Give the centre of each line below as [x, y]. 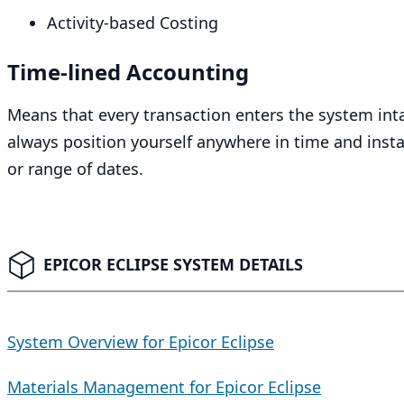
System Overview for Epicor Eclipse [141, 342]
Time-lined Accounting [128, 72]
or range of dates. [75, 169]
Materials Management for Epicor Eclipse [164, 387]
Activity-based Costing [133, 23]
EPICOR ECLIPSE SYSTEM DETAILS [173, 264]
